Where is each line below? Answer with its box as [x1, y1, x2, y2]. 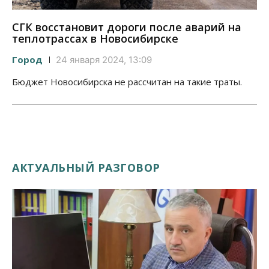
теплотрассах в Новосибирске [12, 31, 178, 46]
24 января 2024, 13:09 [56, 53, 152, 65]
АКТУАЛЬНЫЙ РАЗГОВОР [12, 160, 160, 175]
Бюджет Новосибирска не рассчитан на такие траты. [12, 75, 242, 88]
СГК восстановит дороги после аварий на [12, 19, 241, 34]
